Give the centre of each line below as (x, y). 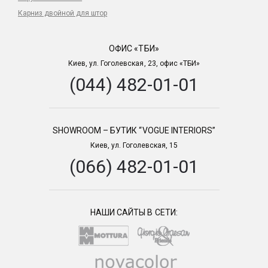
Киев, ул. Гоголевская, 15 (134, 146)
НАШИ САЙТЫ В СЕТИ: (134, 213)
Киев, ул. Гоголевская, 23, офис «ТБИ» (134, 64)
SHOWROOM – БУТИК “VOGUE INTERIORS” (134, 131)
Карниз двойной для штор (63, 13)
